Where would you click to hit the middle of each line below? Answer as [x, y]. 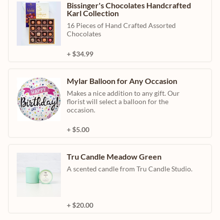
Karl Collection [93, 13]
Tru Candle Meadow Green [114, 157]
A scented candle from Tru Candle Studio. [130, 169]
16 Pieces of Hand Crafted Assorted [121, 26]
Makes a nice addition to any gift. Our [123, 93]
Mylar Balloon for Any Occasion [122, 81]
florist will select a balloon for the [118, 102]
